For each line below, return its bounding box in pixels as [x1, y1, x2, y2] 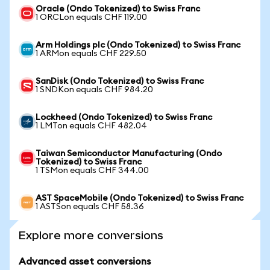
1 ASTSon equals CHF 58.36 [36, 202, 144, 211]
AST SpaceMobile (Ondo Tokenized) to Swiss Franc [36, 194, 243, 202]
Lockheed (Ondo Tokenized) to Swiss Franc [36, 113, 212, 122]
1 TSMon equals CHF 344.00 [36, 166, 149, 175]
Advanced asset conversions [19, 257, 151, 266]
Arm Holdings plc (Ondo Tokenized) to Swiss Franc [36, 41, 240, 49]
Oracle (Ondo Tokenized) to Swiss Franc [36, 5, 200, 13]
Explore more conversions [19, 229, 163, 242]
